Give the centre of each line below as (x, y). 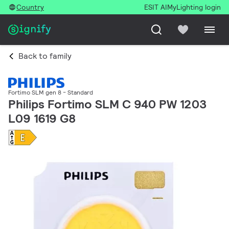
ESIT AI (156, 7)
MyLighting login (194, 7)
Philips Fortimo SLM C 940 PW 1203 (107, 104)
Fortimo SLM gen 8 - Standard (51, 93)
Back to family (45, 56)
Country (30, 7)
